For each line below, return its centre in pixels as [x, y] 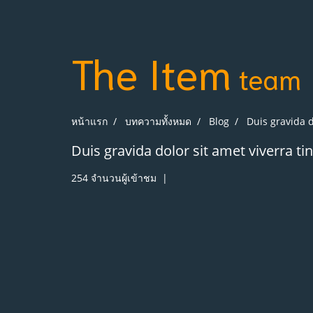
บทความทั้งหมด [158, 121]
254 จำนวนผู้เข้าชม [114, 177]
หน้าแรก [89, 121]
